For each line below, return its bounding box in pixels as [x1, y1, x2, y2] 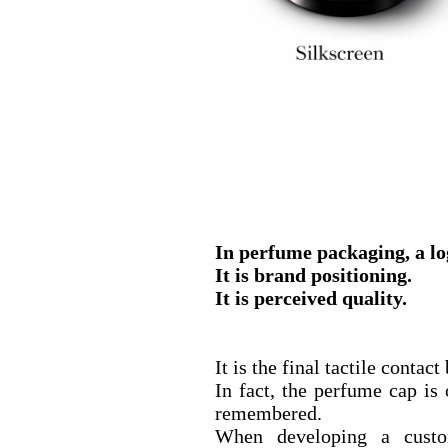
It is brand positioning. [214, 264, 412, 287]
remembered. [214, 402, 322, 425]
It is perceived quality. [214, 287, 407, 310]
